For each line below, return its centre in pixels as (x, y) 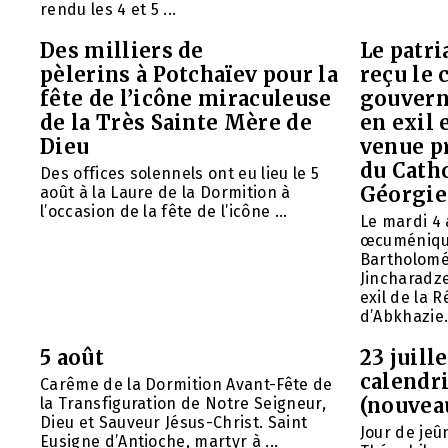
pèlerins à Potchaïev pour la (189, 75)
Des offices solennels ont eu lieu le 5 (180, 174)
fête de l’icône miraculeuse (186, 99)
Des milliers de (122, 51)
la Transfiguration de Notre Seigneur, (183, 404)
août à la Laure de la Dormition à (165, 193)
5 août (72, 358)
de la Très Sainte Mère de (176, 123)
